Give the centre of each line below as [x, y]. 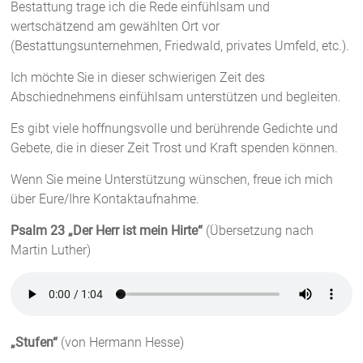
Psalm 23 [38, 231]
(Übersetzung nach [258, 231]
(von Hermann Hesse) [121, 342]
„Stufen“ [34, 342]
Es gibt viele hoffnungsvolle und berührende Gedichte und [175, 128]
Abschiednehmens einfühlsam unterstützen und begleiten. [176, 97]
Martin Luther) [51, 250]
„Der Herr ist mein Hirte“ [136, 231]
